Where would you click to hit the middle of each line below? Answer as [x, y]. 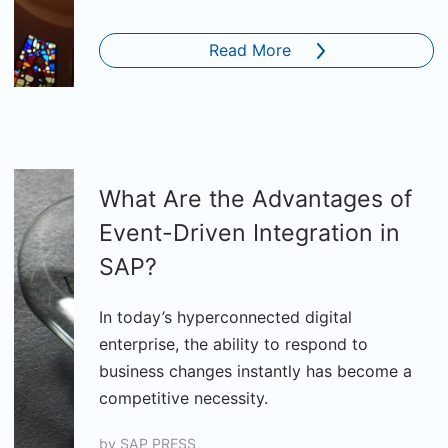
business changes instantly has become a [255, 371]
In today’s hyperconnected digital [225, 317]
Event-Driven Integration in [249, 233]
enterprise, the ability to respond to [233, 344]
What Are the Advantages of [255, 199]
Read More [249, 50]
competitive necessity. [183, 398]
